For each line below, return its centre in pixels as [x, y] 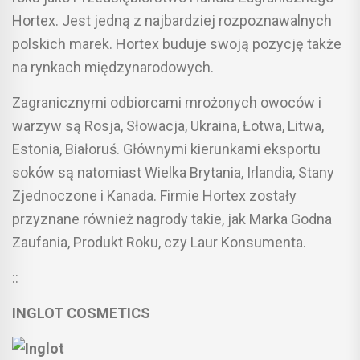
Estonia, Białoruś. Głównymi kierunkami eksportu [166, 149]
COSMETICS [108, 313]
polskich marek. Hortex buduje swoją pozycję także [177, 43]
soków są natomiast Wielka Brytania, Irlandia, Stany [173, 172]
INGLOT [38, 313]
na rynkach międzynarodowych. [113, 67]
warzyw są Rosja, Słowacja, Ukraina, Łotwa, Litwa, [168, 125]
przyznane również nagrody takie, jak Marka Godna [172, 219]
